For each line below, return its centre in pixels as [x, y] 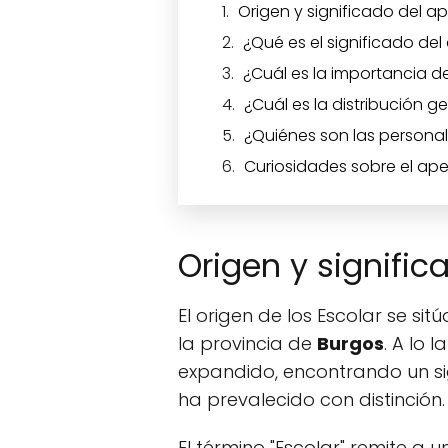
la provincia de [247, 343]
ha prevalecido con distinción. [311, 399]
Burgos [350, 343]
